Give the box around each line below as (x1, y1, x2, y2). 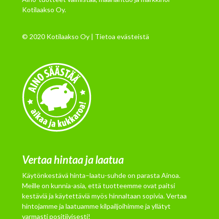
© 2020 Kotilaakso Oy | (22, 32, 95, 41)
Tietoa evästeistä (94, 32, 149, 41)
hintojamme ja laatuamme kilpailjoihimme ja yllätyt (22, 202, 171, 211)
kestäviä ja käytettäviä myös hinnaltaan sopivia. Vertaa (22, 192, 187, 200)
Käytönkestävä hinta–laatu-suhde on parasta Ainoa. (22, 171, 180, 180)
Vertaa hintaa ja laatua (22, 153, 124, 167)
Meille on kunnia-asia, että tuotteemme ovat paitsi (22, 181, 175, 190)
